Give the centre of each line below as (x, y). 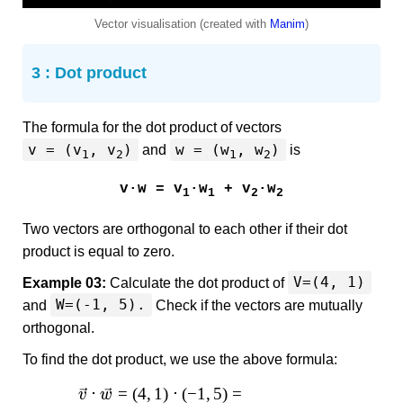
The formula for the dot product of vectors (152, 128)
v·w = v (151, 189)
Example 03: (64, 282)
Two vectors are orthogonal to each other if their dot (185, 228)
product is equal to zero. (99, 251)
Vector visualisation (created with (182, 24)
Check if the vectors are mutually (257, 305)
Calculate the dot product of (197, 282)
